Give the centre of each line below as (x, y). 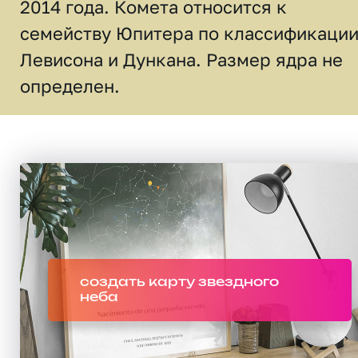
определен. (70, 86)
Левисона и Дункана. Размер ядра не (181, 60)
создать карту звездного (179, 282)
